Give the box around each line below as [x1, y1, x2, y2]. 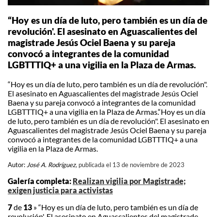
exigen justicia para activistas [8, 186, 113, 195]
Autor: [8, 161, 27, 169]
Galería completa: [8, 176, 73, 186]
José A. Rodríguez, [27, 161, 77, 169]
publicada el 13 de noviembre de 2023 [78, 161, 185, 169]
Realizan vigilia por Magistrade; [73, 176, 186, 186]
